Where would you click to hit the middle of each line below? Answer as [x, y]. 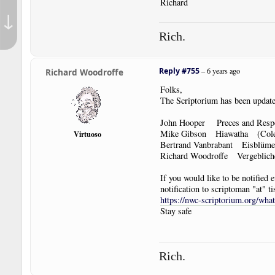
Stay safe [176, 211]
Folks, [171, 89]
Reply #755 [179, 71]
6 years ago [223, 70]
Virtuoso [88, 134]
